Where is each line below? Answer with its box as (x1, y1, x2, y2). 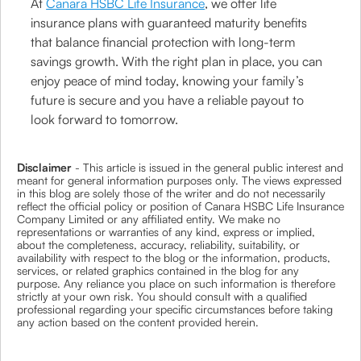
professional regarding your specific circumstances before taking (17, 302, 333, 316)
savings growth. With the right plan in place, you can (31, 53, 323, 69)
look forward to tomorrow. (31, 111, 179, 127)
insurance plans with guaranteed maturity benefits (31, 15, 308, 31)
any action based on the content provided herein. (17, 315, 259, 329)
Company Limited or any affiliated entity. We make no (17, 212, 280, 226)
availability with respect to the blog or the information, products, (17, 251, 330, 264)
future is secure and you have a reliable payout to (31, 92, 305, 108)
